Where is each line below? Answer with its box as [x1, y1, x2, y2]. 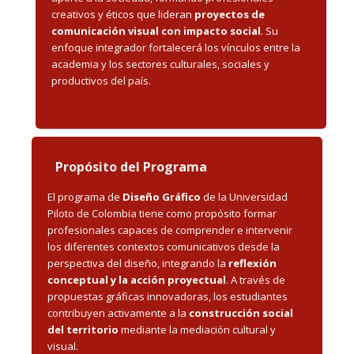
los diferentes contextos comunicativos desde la [47, 239, 280, 254]
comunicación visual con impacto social [51, 23, 261, 38]
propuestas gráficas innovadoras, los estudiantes [47, 288, 288, 303]
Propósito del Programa [55, 157, 207, 175]
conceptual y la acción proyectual [47, 272, 226, 287]
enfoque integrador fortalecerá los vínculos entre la [51, 40, 300, 55]
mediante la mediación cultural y [119, 322, 276, 337]
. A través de [226, 272, 285, 287]
